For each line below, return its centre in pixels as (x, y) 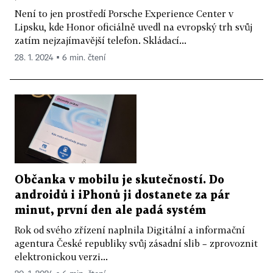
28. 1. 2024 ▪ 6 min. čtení (60, 58)
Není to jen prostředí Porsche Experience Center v (124, 14)
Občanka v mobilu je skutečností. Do (119, 180)
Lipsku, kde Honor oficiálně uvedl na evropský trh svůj (133, 27)
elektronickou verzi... (61, 256)
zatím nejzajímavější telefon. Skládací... (101, 41)
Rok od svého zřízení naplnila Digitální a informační (130, 229)
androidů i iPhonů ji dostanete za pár (122, 195)
